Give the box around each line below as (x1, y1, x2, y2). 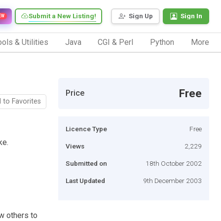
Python (150, 37, 175, 47)
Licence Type (66, 124, 107, 133)
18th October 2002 (146, 159, 202, 167)
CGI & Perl (98, 37, 134, 47)
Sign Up (129, 12, 153, 20)
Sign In (181, 12, 202, 20)
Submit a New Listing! (29, 12, 96, 20)
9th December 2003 (143, 176, 202, 184)
